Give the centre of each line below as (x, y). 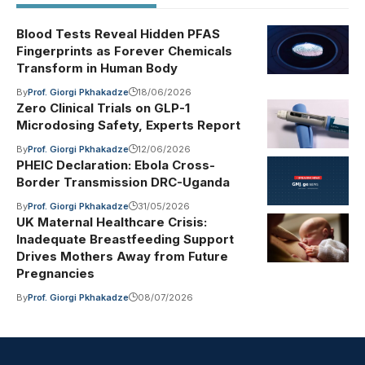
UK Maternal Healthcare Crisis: (112, 222)
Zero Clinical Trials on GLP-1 (103, 108)
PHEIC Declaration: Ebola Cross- (116, 165)
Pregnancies (55, 274)
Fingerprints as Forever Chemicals (124, 51)
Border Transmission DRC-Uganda (123, 182)
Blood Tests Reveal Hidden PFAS (118, 34)
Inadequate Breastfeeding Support (125, 240)
